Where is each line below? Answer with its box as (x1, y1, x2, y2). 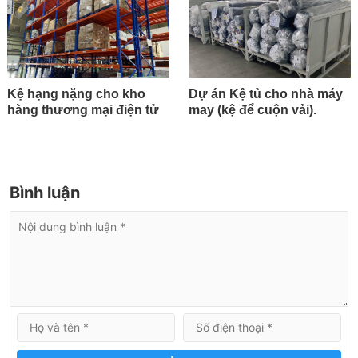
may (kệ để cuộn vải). (189, 103, 316, 117)
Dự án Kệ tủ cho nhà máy (189, 87, 343, 101)
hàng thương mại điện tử (7, 103, 159, 117)
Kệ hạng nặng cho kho (7, 87, 145, 101)
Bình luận (10, 183, 84, 203)
